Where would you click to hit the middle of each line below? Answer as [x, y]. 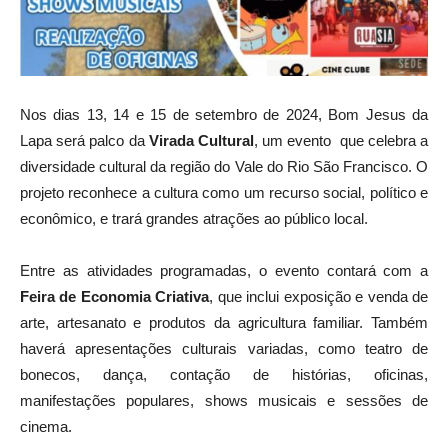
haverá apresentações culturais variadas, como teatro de [224, 348]
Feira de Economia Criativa [115, 296]
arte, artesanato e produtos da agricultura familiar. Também [224, 322]
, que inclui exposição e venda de [319, 296]
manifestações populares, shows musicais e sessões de [224, 400]
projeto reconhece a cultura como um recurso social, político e [224, 192]
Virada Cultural [201, 140]
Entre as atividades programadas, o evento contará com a [224, 270]
